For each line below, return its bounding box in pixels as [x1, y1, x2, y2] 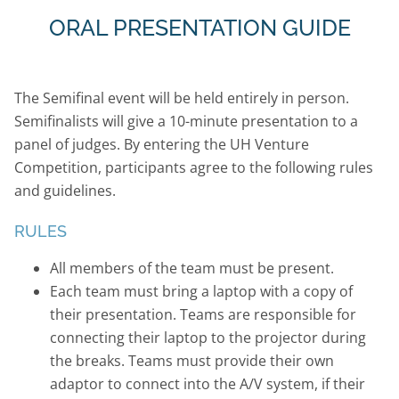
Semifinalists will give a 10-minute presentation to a [13, 110, 358, 131]
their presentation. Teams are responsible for [49, 304, 356, 324]
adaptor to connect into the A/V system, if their [49, 373, 365, 394]
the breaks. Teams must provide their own [49, 350, 334, 370]
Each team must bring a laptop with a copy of [49, 281, 353, 301]
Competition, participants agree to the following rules [13, 157, 373, 177]
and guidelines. [13, 180, 116, 200]
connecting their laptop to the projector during [49, 327, 366, 347]
